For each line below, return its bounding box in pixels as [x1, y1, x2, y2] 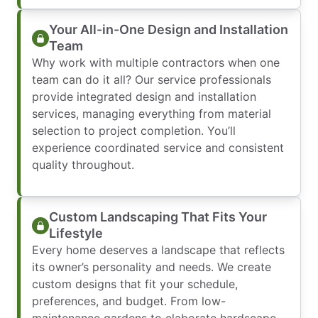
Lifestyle [49, 226, 103, 241]
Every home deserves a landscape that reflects [32, 243, 285, 258]
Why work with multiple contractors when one [32, 55, 280, 70]
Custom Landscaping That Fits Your [49, 209, 267, 225]
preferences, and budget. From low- [32, 294, 226, 309]
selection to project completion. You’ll [32, 124, 236, 138]
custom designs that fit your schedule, [32, 277, 238, 292]
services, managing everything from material [32, 106, 271, 121]
